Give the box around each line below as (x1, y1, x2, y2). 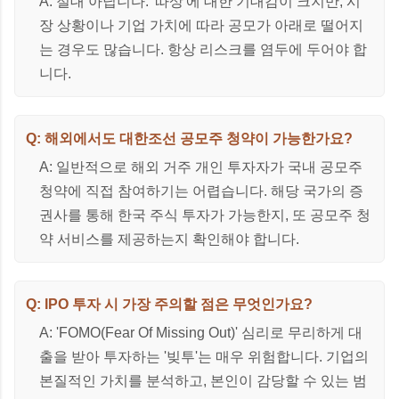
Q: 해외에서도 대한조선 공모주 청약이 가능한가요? (26, 130, 353, 146)
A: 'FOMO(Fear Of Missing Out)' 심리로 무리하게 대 (39, 324, 362, 340)
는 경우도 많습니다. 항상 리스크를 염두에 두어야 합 (39, 41, 367, 57)
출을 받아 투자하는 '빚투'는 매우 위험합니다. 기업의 (39, 348, 369, 364)
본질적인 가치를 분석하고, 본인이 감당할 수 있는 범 (39, 372, 367, 388)
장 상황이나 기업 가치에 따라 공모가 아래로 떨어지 (39, 17, 363, 33)
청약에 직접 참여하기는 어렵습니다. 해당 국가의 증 (39, 183, 363, 199)
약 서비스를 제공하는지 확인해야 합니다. (39, 231, 299, 247)
